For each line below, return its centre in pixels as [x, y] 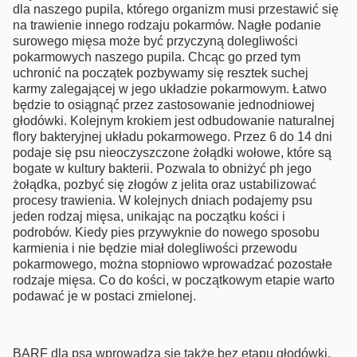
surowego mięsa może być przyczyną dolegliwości [155, 41]
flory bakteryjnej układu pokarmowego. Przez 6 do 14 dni [173, 137]
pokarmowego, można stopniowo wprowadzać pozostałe [173, 265]
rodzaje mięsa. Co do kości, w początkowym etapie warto [174, 280]
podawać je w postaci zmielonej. [104, 296]
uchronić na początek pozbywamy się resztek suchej [161, 73]
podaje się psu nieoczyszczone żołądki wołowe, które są [172, 153]
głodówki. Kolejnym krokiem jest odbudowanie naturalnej [174, 121]
